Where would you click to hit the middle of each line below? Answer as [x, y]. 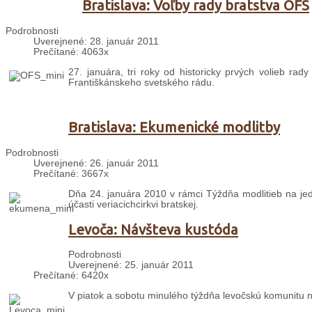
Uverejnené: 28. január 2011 [96, 41]
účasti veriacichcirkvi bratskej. [133, 204]
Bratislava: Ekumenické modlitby [174, 127]
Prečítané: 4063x [71, 52]
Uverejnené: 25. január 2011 [131, 265]
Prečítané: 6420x [71, 276]
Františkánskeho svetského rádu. [141, 82]
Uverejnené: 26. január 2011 [96, 164]
